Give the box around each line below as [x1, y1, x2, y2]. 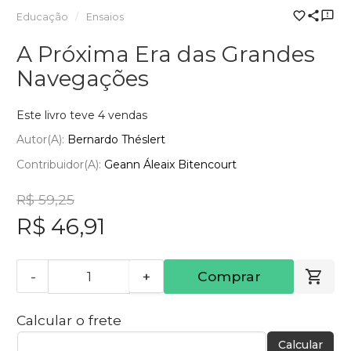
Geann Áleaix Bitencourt [104, 157, 237, 172]
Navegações [16, 64, 149, 92]
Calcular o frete [16, 311, 121, 328]
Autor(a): [16, 132, 67, 147]
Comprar [197, 267, 261, 284]
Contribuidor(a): [16, 157, 104, 172]
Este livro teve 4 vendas [16, 107, 147, 122]
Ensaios [85, 10, 124, 23]
